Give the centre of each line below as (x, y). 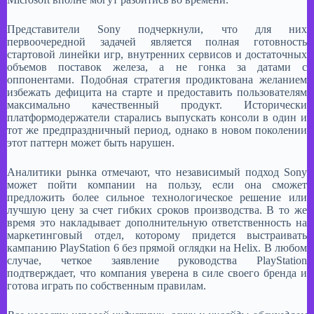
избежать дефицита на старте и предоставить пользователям (157, 93)
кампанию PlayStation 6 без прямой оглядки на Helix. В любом (157, 248)
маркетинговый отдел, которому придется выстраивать (157, 235)
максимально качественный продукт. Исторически (157, 105)
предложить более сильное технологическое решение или (157, 198)
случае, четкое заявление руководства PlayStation (157, 261)
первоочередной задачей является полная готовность (157, 42)
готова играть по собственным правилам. (107, 286)
